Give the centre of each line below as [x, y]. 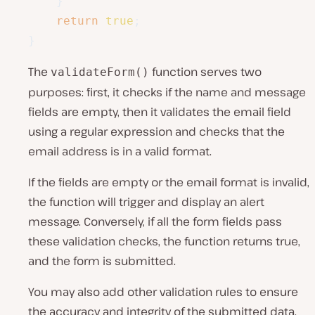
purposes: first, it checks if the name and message [167, 92]
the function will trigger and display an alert [146, 202]
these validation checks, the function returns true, [164, 242]
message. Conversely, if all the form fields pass [155, 222]
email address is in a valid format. [120, 152]
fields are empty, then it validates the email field [160, 112]
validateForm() [100, 72]
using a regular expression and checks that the [156, 132]
